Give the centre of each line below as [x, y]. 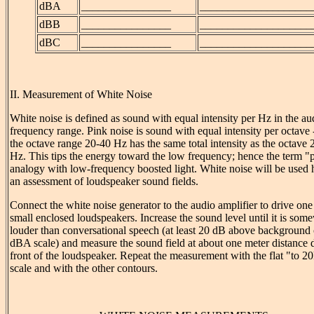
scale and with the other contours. [84, 268]
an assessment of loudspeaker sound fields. [104, 181]
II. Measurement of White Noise [81, 94]
